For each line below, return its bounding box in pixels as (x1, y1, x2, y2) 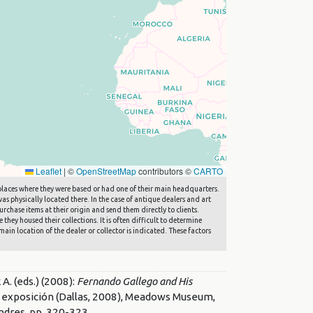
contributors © (136, 164, 194, 177)
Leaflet (34, 164, 61, 177)
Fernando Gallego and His (77, 275, 192, 287)
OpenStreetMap (76, 164, 136, 177)
